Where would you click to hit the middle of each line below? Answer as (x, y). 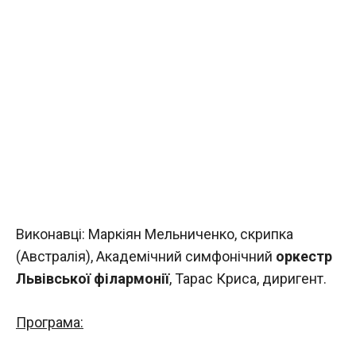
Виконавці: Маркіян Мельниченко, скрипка (155, 234)
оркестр (304, 257)
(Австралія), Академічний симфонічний (146, 257)
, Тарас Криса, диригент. (248, 279)
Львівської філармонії (93, 279)
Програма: (50, 323)
